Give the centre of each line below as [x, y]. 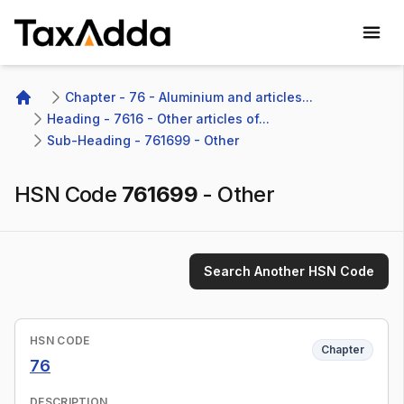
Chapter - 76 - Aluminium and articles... [189, 97]
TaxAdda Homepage [83, 60]
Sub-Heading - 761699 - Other [145, 140]
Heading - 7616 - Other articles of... [158, 119]
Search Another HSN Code [289, 271]
